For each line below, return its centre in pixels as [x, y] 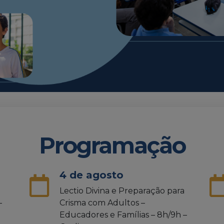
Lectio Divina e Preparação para [122, 190]
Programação [112, 145]
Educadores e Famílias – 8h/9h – [123, 214]
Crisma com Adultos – [102, 202]
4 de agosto [91, 175]
